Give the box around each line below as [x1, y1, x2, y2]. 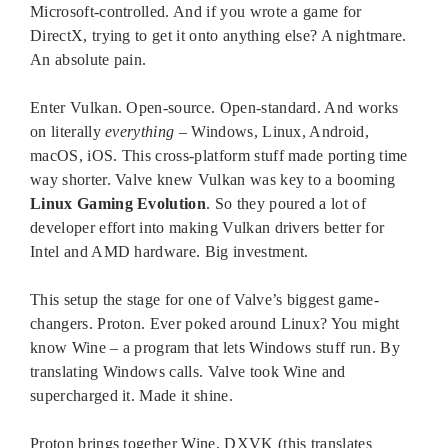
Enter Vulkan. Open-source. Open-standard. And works [30, 98, 399, 116]
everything [105, 122, 175, 140]
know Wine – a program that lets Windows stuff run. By [30, 338, 400, 356]
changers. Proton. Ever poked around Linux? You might [30, 314, 400, 332]
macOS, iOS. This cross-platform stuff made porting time [30, 146, 408, 164]
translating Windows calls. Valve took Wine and [30, 362, 346, 380]
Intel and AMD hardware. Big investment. [30, 242, 309, 260]
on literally [30, 122, 106, 140]
